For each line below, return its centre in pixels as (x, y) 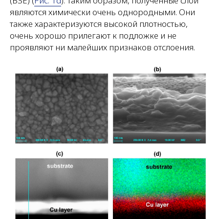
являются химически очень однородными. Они (102, 12)
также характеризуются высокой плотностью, (99, 24)
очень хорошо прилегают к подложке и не (93, 35)
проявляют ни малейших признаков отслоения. (102, 47)
